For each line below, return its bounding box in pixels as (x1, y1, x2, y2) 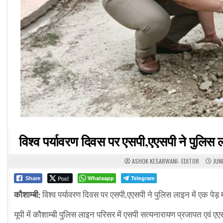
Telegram (131, 174, 155, 182)
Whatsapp (88, 174, 114, 182)
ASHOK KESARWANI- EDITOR (131, 157, 199, 166)
